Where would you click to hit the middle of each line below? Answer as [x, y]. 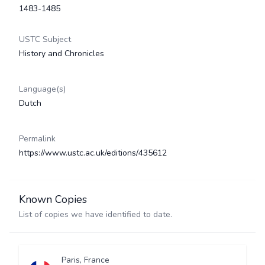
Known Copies [53, 199]
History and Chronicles [62, 54]
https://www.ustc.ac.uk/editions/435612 [93, 153]
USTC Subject [45, 39]
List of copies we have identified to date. [96, 214]
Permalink [37, 139]
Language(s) [42, 89]
